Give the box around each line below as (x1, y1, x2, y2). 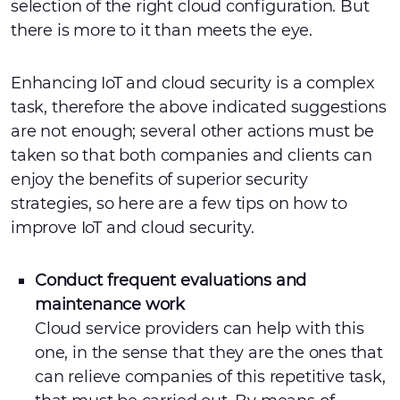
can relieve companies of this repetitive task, (35, 367, 386, 387)
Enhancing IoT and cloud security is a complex (11, 73, 375, 93)
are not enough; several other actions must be (11, 121, 374, 141)
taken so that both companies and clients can (11, 146, 373, 165)
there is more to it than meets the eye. (11, 21, 312, 40)
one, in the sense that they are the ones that (35, 343, 383, 362)
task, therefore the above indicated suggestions (11, 97, 387, 117)
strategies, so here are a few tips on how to (11, 194, 348, 213)
